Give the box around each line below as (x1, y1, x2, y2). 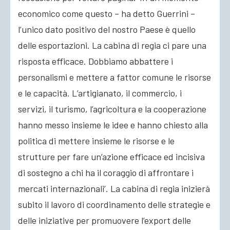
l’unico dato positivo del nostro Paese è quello (18, 24, 196, 35)
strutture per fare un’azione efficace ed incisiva (18, 151, 205, 162)
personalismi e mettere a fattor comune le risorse (18, 71, 211, 83)
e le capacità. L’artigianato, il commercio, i (18, 87, 182, 99)
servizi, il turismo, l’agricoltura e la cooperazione (18, 103, 206, 114)
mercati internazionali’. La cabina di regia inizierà (18, 183, 210, 194)
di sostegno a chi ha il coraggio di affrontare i (18, 167, 194, 178)
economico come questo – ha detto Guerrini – (18, 8, 195, 19)
